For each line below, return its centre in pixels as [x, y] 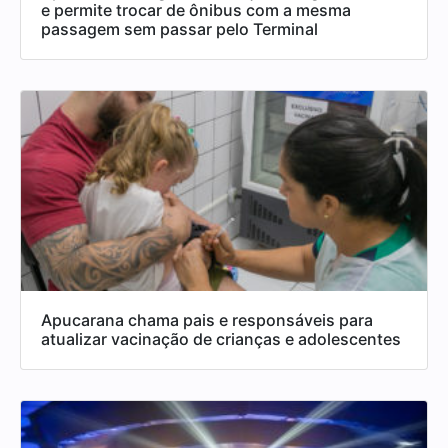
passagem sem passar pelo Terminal [179, 28]
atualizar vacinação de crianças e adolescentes [221, 338]
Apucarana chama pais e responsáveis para [207, 319]
